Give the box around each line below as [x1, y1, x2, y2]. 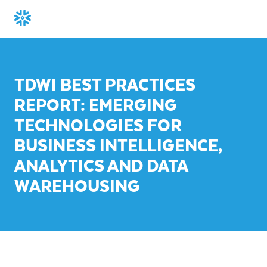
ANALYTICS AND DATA [14, 151, 188, 178]
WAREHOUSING [14, 172, 140, 198]
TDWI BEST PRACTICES [14, 70, 195, 97]
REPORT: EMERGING [14, 91, 177, 117]
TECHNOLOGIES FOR [14, 111, 182, 138]
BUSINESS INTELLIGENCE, [14, 131, 222, 158]
